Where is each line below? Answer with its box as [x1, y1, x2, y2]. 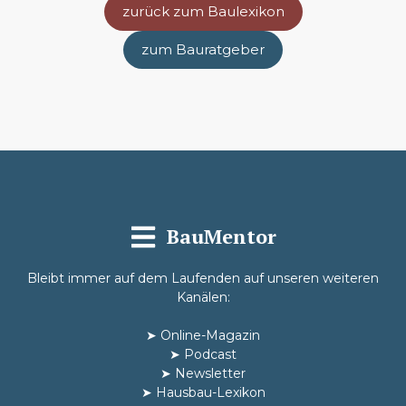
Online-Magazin [160, 326, 260, 343]
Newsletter [175, 364, 246, 382]
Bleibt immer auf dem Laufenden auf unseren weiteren [27, 269, 379, 286]
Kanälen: [176, 288, 230, 305]
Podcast [184, 345, 237, 362]
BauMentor [167, 223, 277, 250]
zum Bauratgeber [141, 41, 265, 58]
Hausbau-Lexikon [155, 383, 266, 401]
